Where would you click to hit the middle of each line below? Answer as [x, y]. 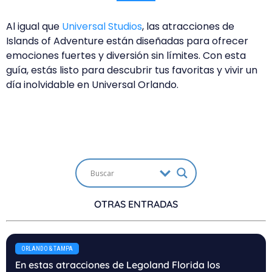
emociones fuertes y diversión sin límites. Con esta [126, 56]
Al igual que [34, 27]
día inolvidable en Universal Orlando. [92, 85]
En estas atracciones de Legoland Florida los [118, 264]
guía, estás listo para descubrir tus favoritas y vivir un [132, 70]
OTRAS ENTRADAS [136, 204]
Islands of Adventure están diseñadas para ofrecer [127, 41]
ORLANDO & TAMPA [47, 248]
